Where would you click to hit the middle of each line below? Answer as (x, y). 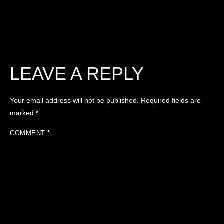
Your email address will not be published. (74, 100)
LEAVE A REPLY (77, 73)
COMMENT (29, 133)
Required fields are (171, 100)
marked (23, 113)
